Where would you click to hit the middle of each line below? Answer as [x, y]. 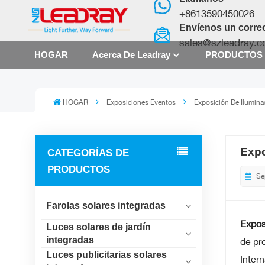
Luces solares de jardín [98, 227]
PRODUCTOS [79, 169]
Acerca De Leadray [131, 54]
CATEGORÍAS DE [88, 153]
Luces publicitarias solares [106, 255]
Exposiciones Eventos [141, 102]
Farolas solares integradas [106, 206]
